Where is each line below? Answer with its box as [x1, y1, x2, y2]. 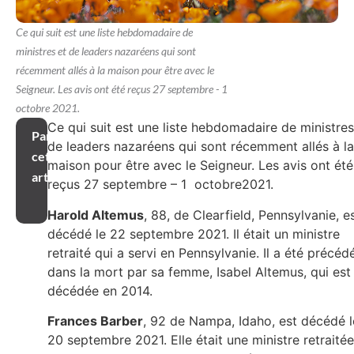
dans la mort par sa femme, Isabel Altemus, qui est [47, 263, 351, 280]
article [32, 169, 68, 185]
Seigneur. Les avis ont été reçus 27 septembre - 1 [16, 82, 228, 96]
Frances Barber [47, 313, 143, 330]
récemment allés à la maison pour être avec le [16, 63, 214, 77]
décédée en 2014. [47, 282, 153, 299]
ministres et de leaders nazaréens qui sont [16, 44, 196, 58]
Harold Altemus [47, 206, 144, 223]
